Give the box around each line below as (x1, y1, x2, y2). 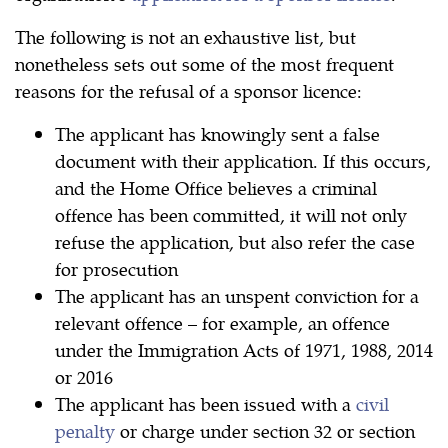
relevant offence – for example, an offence (55, 310, 390, 336)
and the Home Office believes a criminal (55, 175, 377, 201)
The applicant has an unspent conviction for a (55, 283, 419, 309)
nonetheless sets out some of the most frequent (15, 51, 394, 77)
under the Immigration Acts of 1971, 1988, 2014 (55, 337, 433, 363)
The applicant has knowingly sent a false (55, 121, 380, 147)
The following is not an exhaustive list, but (15, 24, 356, 50)
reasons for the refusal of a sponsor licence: (15, 78, 362, 104)
